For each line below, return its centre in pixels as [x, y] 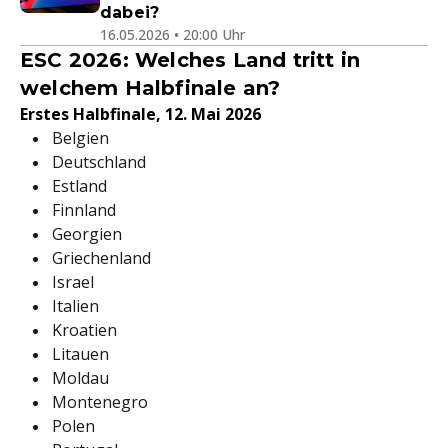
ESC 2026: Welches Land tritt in [190, 60]
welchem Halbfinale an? [150, 88]
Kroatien [84, 330]
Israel [73, 282]
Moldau [80, 378]
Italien [75, 306]
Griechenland [101, 258]
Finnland [84, 210]
